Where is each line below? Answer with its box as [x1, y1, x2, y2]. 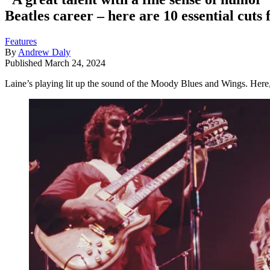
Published [5, 57, 45, 68]
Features [5, 36, 37, 46]
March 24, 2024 [45, 57, 105, 68]
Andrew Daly [18, 46, 71, 57]
